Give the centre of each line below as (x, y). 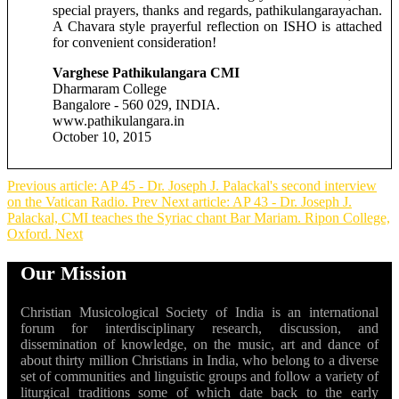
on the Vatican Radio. (69, 201)
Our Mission (73, 273)
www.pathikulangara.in (118, 120)
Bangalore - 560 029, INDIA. (136, 104)
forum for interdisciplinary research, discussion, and (199, 328)
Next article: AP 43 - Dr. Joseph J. (256, 201)
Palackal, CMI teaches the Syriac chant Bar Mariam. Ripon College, (199, 217)
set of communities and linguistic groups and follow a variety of (199, 376)
